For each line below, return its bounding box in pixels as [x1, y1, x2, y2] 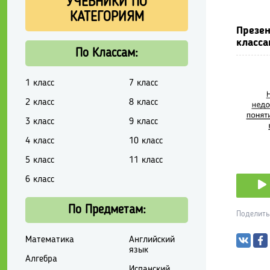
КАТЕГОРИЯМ [69, 10, 144, 25]
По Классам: [75, 46, 138, 60]
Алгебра [25, 254, 57, 264]
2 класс [25, 97, 54, 107]
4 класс [25, 136, 54, 146]
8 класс [128, 97, 158, 107]
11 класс [128, 155, 163, 165]
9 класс [128, 116, 158, 127]
